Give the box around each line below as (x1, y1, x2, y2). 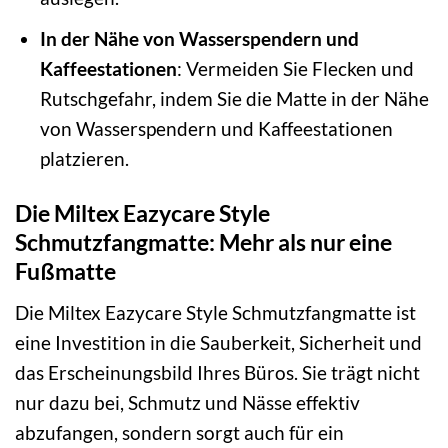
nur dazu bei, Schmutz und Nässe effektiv (15, 390, 360, 414)
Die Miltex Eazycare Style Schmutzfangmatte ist (15, 300, 416, 324)
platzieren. (39, 147, 129, 171)
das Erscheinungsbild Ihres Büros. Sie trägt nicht (15, 360, 420, 384)
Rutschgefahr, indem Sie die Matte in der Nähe (39, 87, 429, 111)
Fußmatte (15, 257, 116, 286)
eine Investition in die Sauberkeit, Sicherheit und (15, 330, 422, 354)
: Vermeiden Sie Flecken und (176, 57, 414, 81)
